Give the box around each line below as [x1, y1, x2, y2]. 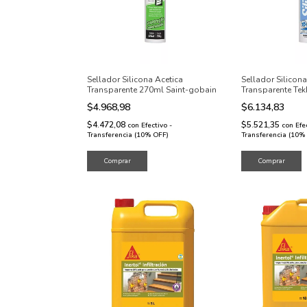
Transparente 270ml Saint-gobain [87, 84, 217, 95]
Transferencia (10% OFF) [87, 130, 169, 140]
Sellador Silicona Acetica [87, 74, 183, 85]
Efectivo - [141, 121, 172, 130]
